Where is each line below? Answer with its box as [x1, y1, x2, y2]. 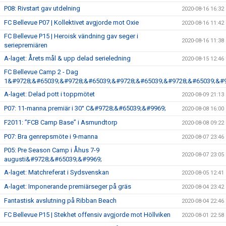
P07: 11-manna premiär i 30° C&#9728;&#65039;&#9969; [4, 104, 166, 112]
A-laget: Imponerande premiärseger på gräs [4, 182, 131, 190]
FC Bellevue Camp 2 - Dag [4, 68, 78, 76]
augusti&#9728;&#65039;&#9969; [4, 155, 102, 163]
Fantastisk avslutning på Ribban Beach [4, 196, 117, 204]
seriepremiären [4, 41, 47, 49]
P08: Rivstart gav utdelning [4, 4, 80, 12]
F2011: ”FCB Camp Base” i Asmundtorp [4, 118, 118, 126]
